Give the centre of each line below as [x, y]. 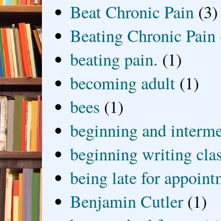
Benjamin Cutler [127, 202]
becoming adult [123, 83]
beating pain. [114, 59]
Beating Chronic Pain [143, 36]
